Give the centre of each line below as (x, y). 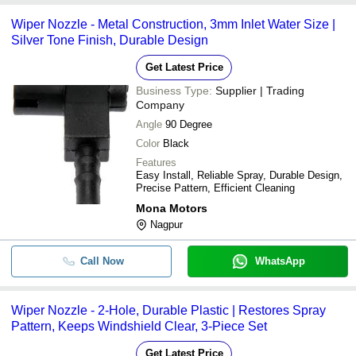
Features (156, 162)
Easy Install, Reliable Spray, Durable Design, (239, 175)
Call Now (102, 261)
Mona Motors (172, 208)
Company (160, 104)
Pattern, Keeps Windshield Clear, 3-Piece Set (139, 326)
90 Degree (189, 124)
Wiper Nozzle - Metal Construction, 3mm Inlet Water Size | (173, 24)
